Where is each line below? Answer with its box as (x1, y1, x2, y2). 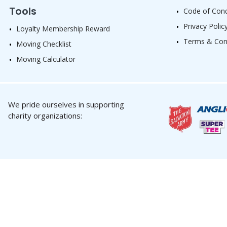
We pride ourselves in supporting (8, 99, 124, 110)
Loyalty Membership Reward (16, 24, 110, 34)
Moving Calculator (16, 54, 75, 64)
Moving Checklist (16, 39, 71, 49)
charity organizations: (8, 110, 82, 121)
